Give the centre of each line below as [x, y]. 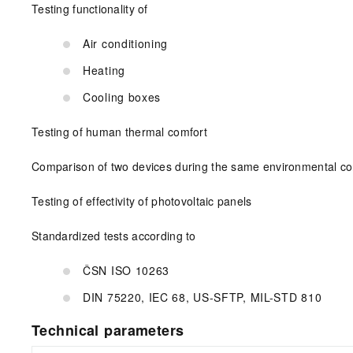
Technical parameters [108, 331]
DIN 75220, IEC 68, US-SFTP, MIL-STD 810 [203, 297]
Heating [104, 71]
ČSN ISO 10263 [126, 271]
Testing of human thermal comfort [119, 132]
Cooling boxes [122, 97]
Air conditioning [126, 44]
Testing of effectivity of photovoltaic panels [142, 201]
